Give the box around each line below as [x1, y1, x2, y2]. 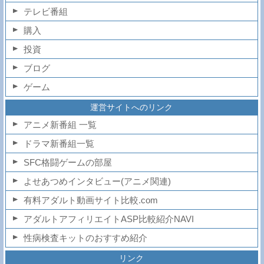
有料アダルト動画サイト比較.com [23, 194, 158, 205]
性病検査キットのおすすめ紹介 [23, 232, 147, 243]
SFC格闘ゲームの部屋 [23, 157, 112, 167]
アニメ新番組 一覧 [23, 119, 97, 130]
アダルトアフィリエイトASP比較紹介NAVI [23, 213, 194, 224]
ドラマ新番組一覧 [23, 138, 94, 148]
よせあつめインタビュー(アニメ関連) [23, 176, 171, 186]
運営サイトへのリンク [90, 102, 173, 112]
